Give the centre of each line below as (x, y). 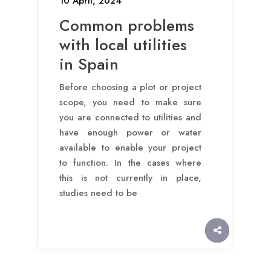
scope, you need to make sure (130, 103)
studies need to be (98, 193)
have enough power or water (130, 133)
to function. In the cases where (130, 163)
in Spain (89, 64)
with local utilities (123, 45)
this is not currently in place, (130, 178)
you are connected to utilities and (130, 118)
